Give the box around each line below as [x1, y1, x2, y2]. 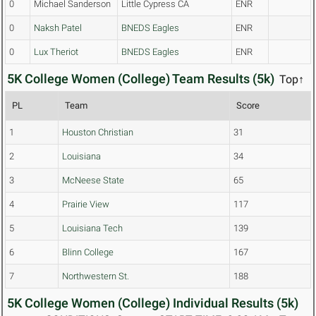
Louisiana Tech [62, 223, 123, 234]
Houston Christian [62, 127, 133, 138]
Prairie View [62, 199, 109, 210]
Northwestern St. [62, 271, 129, 282]
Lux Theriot [34, 47, 78, 58]
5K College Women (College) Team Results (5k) [7, 71, 274, 87]
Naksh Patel [34, 23, 82, 34]
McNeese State [62, 175, 124, 186]
